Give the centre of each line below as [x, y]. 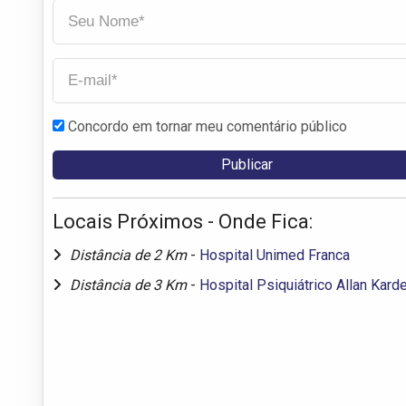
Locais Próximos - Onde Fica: [183, 221]
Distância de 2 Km [130, 255]
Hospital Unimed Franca [275, 255]
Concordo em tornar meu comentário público [208, 126]
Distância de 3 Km [130, 285]
